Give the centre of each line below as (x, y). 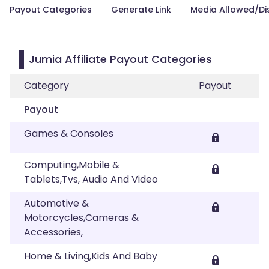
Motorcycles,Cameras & (81, 218)
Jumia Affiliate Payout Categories (120, 59)
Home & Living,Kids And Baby (91, 256)
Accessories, (53, 232)
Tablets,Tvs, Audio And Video (91, 179)
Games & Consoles (69, 134)
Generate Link (141, 10)
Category (47, 86)
